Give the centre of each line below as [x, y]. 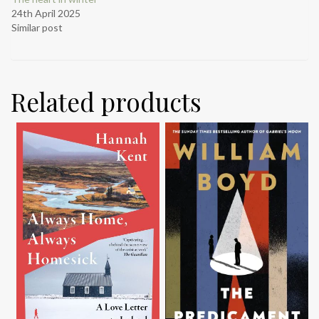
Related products [106, 102]
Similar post [37, 28]
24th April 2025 [46, 14]
